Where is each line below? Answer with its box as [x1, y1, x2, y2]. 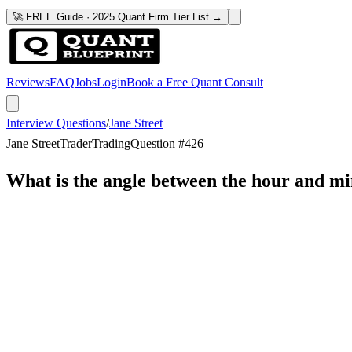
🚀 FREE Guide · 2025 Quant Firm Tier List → [13, 11, 222, 23]
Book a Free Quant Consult [126, 75, 263, 89]
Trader [60, 137, 92, 150]
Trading [92, 137, 130, 150]
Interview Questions [6, 116, 106, 130]
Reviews [6, 75, 49, 89]
